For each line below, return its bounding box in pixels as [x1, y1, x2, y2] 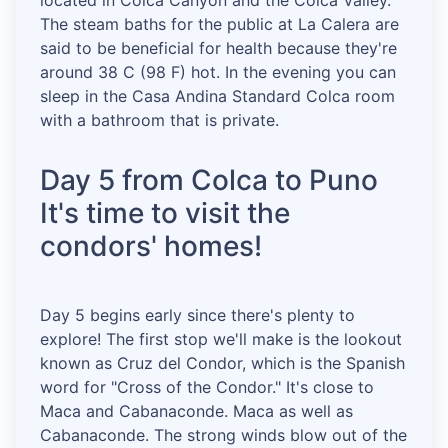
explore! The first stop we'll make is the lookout [40, 329, 402, 350]
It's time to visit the [40, 196, 290, 231]
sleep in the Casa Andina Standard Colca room [40, 86, 395, 107]
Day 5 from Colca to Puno [40, 163, 378, 198]
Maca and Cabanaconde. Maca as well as [40, 401, 353, 422]
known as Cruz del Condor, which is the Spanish [40, 353, 405, 374]
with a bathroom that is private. [40, 110, 279, 131]
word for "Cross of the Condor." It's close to [40, 377, 374, 398]
